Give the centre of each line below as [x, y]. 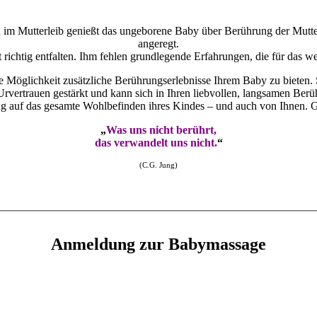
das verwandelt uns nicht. [156, 142]
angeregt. [158, 43]
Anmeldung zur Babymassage [158, 244]
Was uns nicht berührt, [161, 129]
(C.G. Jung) [158, 165]
